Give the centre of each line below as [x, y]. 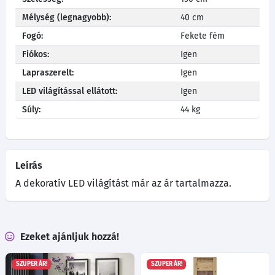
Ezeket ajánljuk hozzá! [68, 236]
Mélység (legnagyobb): [67, 17]
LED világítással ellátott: [70, 91]
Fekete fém [203, 36]
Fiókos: [36, 54]
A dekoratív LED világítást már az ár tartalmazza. [123, 183]
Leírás [29, 165]
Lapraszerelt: [48, 72]
